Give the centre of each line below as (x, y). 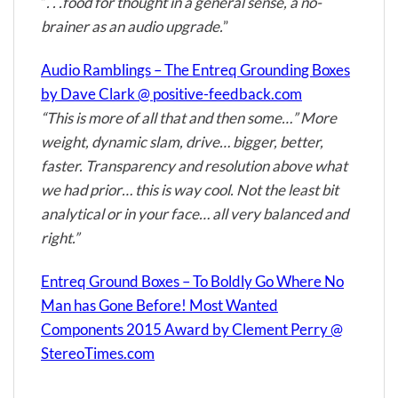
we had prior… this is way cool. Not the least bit (190, 189)
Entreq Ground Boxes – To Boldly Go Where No (192, 281)
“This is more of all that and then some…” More (189, 117)
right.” (60, 237)
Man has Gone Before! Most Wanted (159, 305)
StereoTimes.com (98, 353)
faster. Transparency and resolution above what (194, 165)
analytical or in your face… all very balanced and (195, 213)
